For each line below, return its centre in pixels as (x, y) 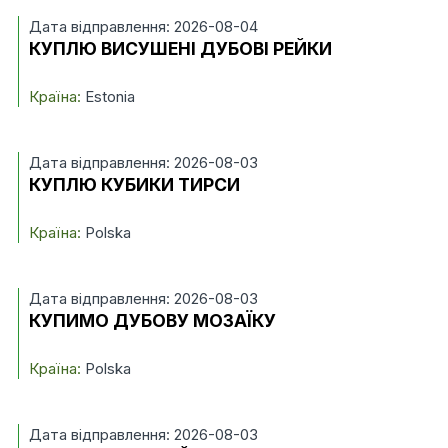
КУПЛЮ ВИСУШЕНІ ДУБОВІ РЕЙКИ (180, 48)
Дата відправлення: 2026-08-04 (143, 26)
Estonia (107, 96)
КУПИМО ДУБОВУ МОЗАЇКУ (152, 320)
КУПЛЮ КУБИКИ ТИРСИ (134, 184)
